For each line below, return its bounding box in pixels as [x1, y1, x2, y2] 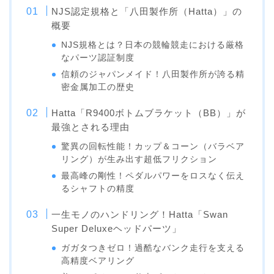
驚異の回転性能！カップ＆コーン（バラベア [61, 142, 245, 152]
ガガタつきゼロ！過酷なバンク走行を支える [61, 243, 245, 253]
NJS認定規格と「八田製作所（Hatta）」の [51, 6, 243, 17]
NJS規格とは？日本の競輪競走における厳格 [61, 40, 245, 50]
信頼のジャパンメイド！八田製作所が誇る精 [61, 70, 245, 80]
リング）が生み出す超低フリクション [61, 155, 218, 165]
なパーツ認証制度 [61, 53, 135, 63]
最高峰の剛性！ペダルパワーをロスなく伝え [61, 171, 245, 181]
